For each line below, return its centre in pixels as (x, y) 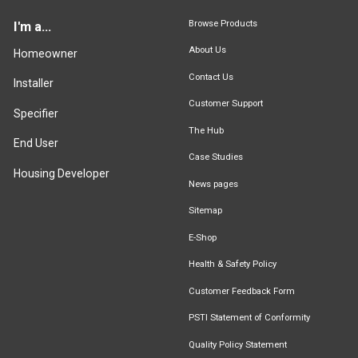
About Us (207, 50)
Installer (34, 84)
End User (36, 143)
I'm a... (32, 26)
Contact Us (211, 77)
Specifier (36, 113)
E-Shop (202, 237)
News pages (213, 184)
